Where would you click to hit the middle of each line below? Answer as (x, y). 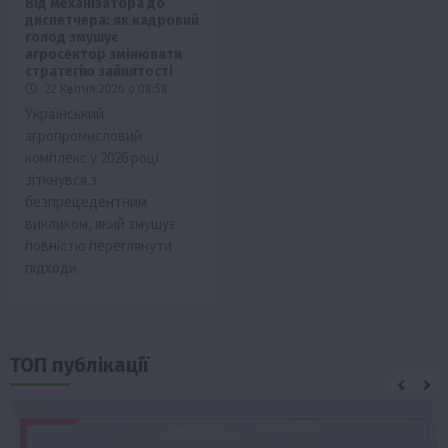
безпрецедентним (86, 202)
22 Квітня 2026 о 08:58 (105, 89)
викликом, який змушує (100, 224)
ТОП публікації (79, 365)
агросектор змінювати (103, 55)
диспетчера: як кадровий (112, 21)
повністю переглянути (98, 246)
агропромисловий (83, 136)
